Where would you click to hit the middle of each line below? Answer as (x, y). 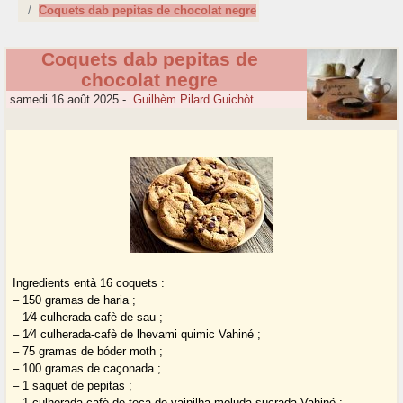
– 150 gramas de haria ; (75, 300)
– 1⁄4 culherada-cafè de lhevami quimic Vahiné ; (137, 335)
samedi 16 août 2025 (63, 100)
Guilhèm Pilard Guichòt (194, 100)
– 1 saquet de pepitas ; (73, 386)
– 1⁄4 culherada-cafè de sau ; (88, 318)
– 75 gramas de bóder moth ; (88, 352)
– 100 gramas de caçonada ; (87, 369)
